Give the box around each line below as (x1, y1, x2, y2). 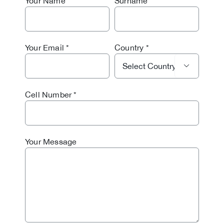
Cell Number (24, 89, 72, 99)
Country (114, 42, 144, 52)
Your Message (24, 136, 77, 146)
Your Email (24, 42, 64, 52)
